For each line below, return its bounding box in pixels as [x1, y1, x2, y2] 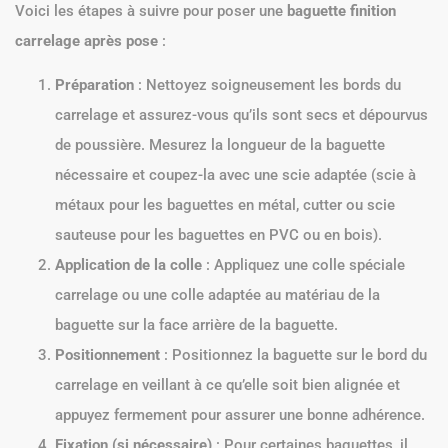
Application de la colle [55, 256, 202, 275]
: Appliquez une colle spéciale [202, 256, 405, 275]
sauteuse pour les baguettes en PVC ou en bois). [55, 226, 382, 245]
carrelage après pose [15, 31, 158, 50]
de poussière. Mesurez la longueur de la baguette [55, 136, 385, 155]
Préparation [55, 76, 134, 95]
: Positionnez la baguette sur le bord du [160, 346, 427, 365]
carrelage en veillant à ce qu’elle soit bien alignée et [55, 376, 400, 395]
